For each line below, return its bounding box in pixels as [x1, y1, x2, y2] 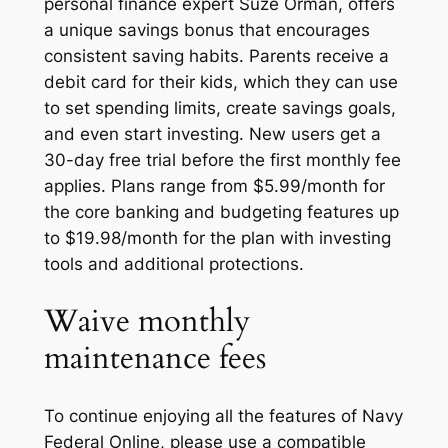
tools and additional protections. [43, 254, 304, 275]
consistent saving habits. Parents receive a [43, 46, 389, 67]
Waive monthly [43, 299, 250, 342]
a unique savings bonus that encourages [43, 20, 370, 41]
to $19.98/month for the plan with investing [43, 228, 391, 249]
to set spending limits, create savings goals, [43, 98, 396, 119]
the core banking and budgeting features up [43, 202, 399, 223]
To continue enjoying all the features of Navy [43, 405, 403, 426]
